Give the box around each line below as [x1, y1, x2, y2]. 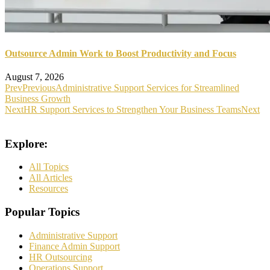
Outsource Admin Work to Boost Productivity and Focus [5, 48, 236, 58]
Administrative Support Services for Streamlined [55, 83, 239, 93]
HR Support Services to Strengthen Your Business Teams [24, 104, 241, 115]
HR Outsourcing [29, 251, 92, 262]
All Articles [29, 172, 72, 183]
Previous [22, 83, 55, 93]
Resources [29, 183, 68, 194]
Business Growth [5, 93, 71, 104]
